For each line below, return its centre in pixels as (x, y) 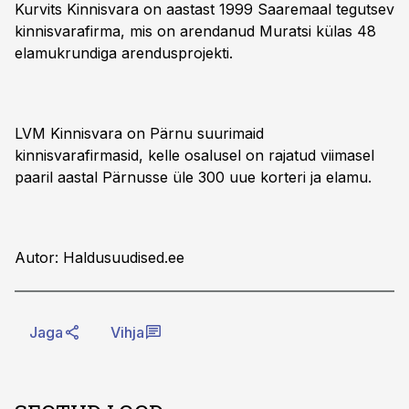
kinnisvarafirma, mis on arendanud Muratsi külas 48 (195, 31)
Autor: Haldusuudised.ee (100, 257)
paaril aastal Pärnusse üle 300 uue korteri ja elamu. (193, 177)
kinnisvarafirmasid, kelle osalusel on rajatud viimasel (194, 155)
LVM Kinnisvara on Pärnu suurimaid (139, 133)
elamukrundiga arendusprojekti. (124, 53)
